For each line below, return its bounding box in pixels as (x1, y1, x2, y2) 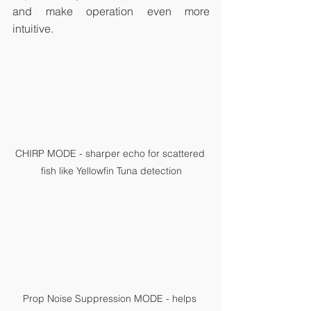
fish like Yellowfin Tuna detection (40, 164, 182, 177)
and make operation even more (12, 4, 210, 19)
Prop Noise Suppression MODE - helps (23, 292, 199, 305)
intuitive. (12, 22, 53, 36)
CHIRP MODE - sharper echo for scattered (15, 146, 208, 160)
